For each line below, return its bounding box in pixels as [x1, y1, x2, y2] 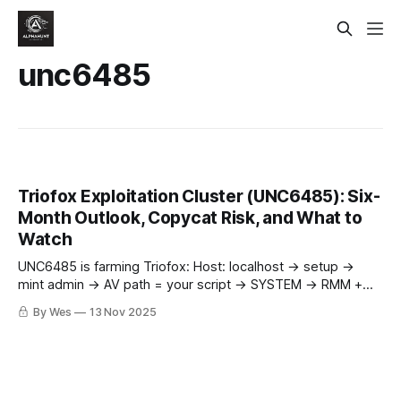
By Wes [32, 305, 72, 320]
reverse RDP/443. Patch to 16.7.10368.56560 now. [18, 294, 325, 311]
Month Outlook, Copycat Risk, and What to [18, 208, 363, 229]
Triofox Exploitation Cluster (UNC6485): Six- [18, 186, 380, 208]
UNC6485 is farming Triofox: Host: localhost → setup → [18, 259, 354, 276]
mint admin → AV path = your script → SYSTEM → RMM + [18, 277, 363, 294]
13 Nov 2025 [89, 305, 158, 320]
